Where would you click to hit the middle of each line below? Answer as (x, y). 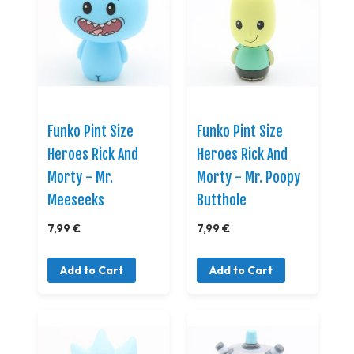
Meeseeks (76, 200)
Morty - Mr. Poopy (249, 177)
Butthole (222, 200)
